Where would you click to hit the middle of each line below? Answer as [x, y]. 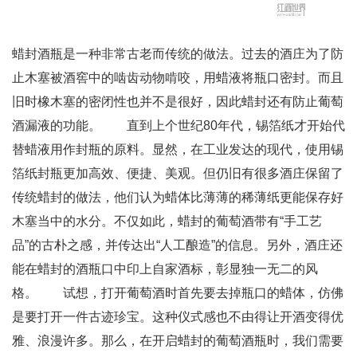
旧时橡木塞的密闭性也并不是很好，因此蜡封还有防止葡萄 [178, 102]
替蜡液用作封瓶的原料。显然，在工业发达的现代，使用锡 [178, 149]
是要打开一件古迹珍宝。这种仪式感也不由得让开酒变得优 [178, 317]
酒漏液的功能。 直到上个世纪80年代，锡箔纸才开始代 [178, 126]
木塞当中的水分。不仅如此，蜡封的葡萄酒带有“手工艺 [167, 221]
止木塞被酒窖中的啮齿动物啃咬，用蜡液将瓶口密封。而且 [178, 78]
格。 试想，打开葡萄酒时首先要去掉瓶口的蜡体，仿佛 [178, 293]
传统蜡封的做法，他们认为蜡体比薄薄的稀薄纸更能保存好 [178, 197]
